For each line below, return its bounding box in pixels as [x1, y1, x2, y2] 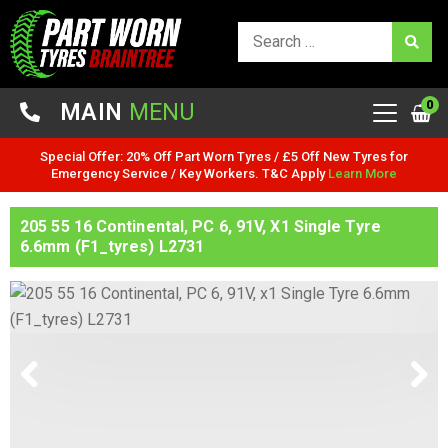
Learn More [328, 165, 397, 181]
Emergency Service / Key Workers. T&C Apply [51, 165, 328, 181]
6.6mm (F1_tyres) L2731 [20, 236, 205, 256]
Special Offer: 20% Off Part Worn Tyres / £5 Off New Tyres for [40, 148, 408, 164]
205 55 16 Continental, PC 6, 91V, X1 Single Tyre [20, 216, 381, 236]
